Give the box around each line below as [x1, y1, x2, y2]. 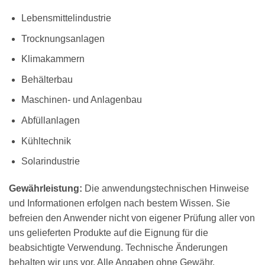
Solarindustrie [21, 156, 80, 167]
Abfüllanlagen [21, 115, 80, 126]
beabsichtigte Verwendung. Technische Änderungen [9, 243, 228, 253]
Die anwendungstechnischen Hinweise [85, 183, 249, 194]
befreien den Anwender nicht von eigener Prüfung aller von [9, 213, 255, 224]
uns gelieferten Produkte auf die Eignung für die [9, 228, 208, 238]
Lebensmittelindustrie [21, 13, 111, 24]
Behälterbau [21, 74, 73, 85]
